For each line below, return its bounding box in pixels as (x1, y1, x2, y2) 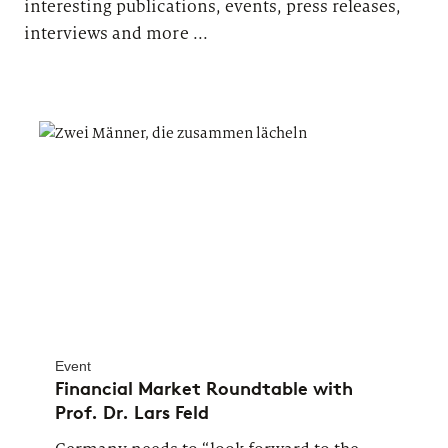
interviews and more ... (24, 22, 208, 44)
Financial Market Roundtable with (55, 377, 353, 400)
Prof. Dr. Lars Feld (55, 401, 209, 424)
